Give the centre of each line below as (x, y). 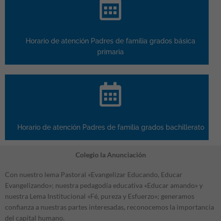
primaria (110, 52)
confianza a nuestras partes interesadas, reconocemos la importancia (110, 207)
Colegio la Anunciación (110, 154)
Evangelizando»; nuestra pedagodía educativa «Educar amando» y (104, 185)
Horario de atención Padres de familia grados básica (110, 41)
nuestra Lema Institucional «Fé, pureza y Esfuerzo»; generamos (100, 196)
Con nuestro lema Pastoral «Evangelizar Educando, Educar (94, 174)
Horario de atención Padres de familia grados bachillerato (110, 127)
